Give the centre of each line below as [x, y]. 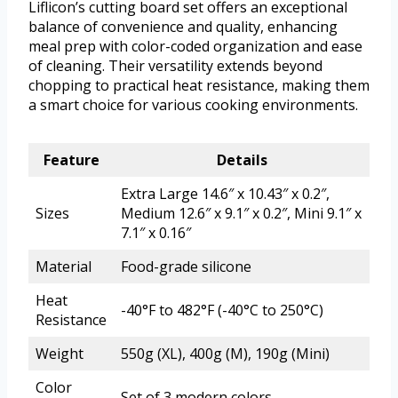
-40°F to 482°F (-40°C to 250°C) [222, 310]
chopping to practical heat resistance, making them [199, 86]
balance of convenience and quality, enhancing [183, 27]
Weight [60, 354]
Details [242, 160]
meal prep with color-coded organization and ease [195, 47]
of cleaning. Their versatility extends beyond [175, 66]
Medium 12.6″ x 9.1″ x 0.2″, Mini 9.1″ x [241, 214]
